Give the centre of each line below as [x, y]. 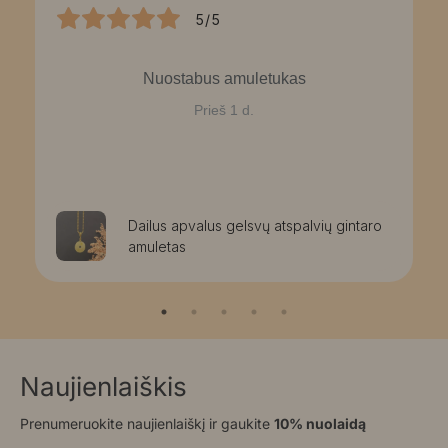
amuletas [157, 246]
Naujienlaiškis [103, 386]
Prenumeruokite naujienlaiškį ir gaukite [147, 423]
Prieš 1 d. [224, 109]
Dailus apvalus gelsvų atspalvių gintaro [255, 225]
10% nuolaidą [320, 423]
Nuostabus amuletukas [224, 78]
